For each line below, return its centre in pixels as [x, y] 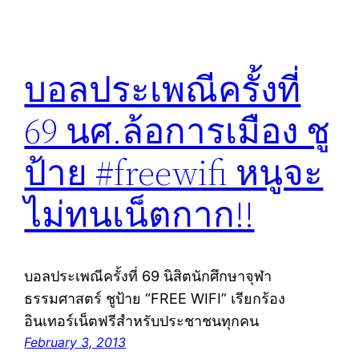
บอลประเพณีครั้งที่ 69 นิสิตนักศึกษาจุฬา [148, 276]
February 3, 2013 [75, 342]
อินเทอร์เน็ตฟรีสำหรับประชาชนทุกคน [142, 321]
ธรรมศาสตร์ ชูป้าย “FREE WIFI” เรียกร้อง [155, 298]
